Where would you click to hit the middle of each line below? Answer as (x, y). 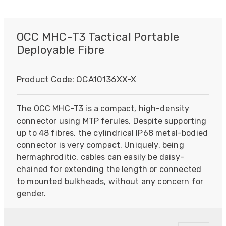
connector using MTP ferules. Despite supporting (112, 121)
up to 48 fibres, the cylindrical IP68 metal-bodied (112, 133)
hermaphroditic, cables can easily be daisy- (100, 157)
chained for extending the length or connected (109, 169)
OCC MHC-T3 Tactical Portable (98, 37)
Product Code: (47, 79)
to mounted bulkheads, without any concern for (110, 182)
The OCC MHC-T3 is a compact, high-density (103, 109)
